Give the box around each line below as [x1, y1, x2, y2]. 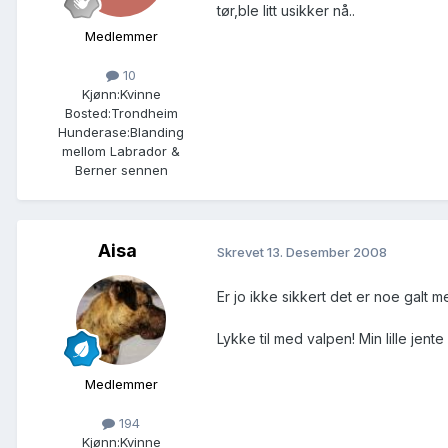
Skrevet [217, 243, 267, 260]
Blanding [130, 124, 184, 141]
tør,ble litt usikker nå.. [217, 2, 355, 20]
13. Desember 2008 [267, 243, 387, 260]
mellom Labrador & [62, 143, 180, 160]
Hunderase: [58, 124, 130, 141]
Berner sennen [74, 162, 168, 179]
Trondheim [110, 105, 178, 122]
